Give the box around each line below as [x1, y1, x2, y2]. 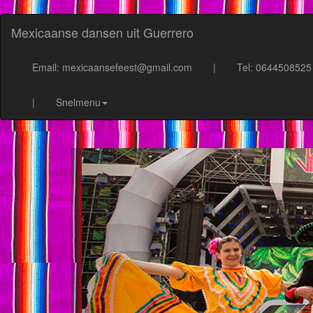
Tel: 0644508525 [237, 60, 312, 74]
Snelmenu [56, 95, 101, 109]
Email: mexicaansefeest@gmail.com [32, 60, 192, 74]
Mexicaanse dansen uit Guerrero [11, 23, 194, 41]
